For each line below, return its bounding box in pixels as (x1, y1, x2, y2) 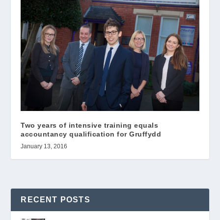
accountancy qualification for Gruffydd (21, 130, 162, 138)
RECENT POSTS (21, 195, 90, 204)
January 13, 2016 (21, 142, 68, 150)
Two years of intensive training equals (21, 121, 159, 129)
